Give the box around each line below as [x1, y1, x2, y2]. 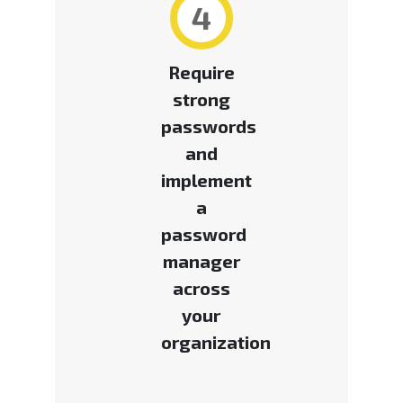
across [172, 277, 230, 300]
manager [162, 250, 240, 273]
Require [167, 61, 235, 84]
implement [160, 169, 252, 192]
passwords [160, 115, 256, 138]
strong [172, 88, 230, 111]
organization [160, 331, 271, 354]
